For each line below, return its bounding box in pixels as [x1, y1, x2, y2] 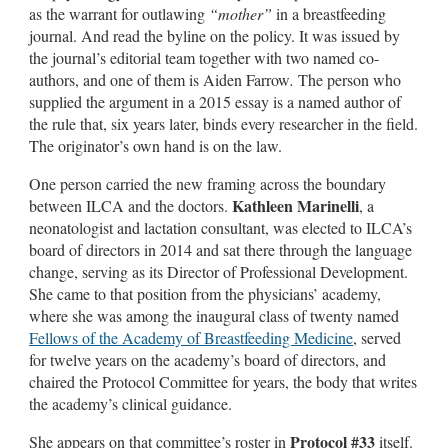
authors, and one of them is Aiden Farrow [29, 68, 290, 90]
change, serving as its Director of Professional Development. [29, 260, 408, 282]
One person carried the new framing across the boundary [29, 172, 386, 194]
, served [353, 326, 401, 348]
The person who [294, 68, 401, 90]
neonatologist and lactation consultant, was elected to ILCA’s [29, 216, 412, 238]
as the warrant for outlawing [29, 2, 209, 24]
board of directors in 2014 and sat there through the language [29, 238, 412, 260]
